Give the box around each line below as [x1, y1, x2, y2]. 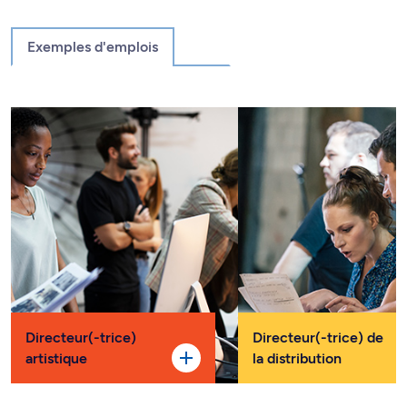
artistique [25, 350, 87, 368]
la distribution [253, 350, 342, 368]
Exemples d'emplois [27, 38, 158, 56]
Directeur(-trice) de [253, 329, 383, 347]
